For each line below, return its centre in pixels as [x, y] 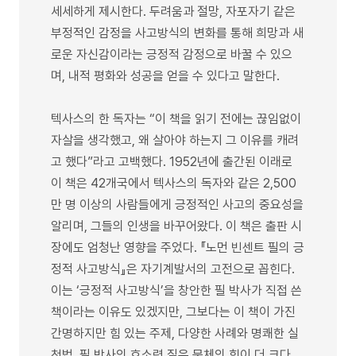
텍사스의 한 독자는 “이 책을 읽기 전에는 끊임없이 [176, 118]
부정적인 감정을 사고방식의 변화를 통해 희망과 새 [177, 33]
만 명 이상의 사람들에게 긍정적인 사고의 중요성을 [177, 204]
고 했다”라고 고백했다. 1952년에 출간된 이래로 [172, 161]
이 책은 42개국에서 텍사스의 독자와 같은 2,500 [174, 183]
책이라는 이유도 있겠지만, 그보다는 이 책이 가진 [173, 311]
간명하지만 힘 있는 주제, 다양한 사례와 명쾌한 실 [175, 333]
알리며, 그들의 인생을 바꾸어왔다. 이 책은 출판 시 [176, 226]
